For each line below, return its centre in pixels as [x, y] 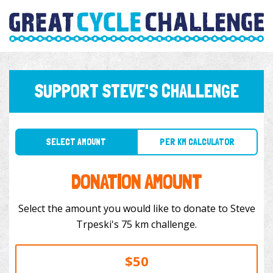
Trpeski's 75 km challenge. [159, 225]
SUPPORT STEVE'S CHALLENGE [136, 91]
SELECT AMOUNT [69, 129]
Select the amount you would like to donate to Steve [136, 209]
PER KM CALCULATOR [179, 129]
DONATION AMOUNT [136, 182]
